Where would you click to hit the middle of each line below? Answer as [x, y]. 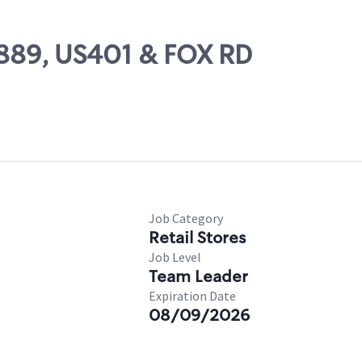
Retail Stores [197, 238]
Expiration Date [192, 296]
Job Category [186, 218]
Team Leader [198, 276]
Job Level [175, 257]
